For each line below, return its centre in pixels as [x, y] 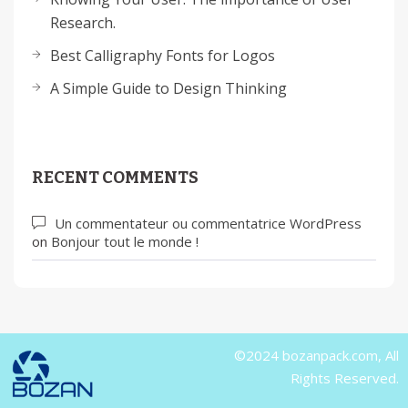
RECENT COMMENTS [115, 178]
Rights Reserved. [345, 377]
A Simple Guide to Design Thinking [168, 88]
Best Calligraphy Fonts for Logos [163, 56]
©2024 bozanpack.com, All [316, 355]
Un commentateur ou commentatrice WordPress [208, 223]
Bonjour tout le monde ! [125, 241]
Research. [83, 23]
